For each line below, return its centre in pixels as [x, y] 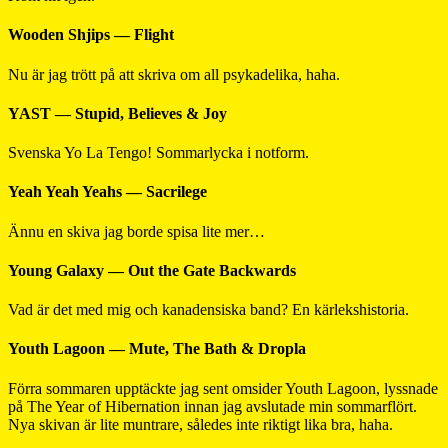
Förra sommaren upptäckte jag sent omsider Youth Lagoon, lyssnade [223, 388]
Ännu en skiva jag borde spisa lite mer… [136, 231]
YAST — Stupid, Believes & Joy [117, 113]
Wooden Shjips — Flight [91, 35]
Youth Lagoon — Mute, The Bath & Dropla [157, 349]
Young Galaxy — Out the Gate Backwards [152, 270]
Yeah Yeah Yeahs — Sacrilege [107, 192]
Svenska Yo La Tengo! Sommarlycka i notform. [158, 153]
